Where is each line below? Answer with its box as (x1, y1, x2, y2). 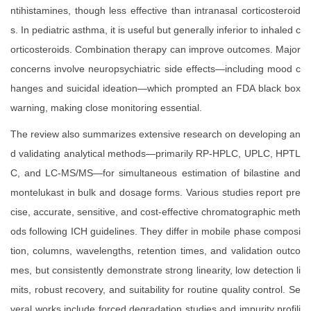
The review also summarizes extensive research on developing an (10, 128, 301, 140)
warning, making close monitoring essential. (10, 102, 202, 114)
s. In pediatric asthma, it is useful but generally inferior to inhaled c (10, 24, 301, 36)
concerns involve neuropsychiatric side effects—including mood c (10, 63, 301, 75)
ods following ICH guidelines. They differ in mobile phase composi (10, 226, 301, 237)
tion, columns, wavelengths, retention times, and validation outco (10, 245, 301, 257)
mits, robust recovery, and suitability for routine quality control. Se (10, 284, 301, 296)
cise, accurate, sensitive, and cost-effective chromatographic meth (10, 206, 301, 218)
